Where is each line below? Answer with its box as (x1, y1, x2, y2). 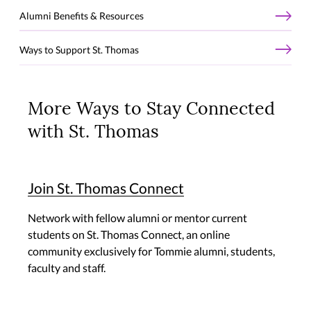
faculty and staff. (28, 261, 106, 275)
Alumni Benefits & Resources (19, 10, 144, 22)
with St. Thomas (28, 124, 159, 142)
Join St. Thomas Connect (28, 178, 184, 196)
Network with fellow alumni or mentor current (28, 211, 247, 225)
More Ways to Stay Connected (28, 101, 275, 119)
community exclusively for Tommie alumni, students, (28, 244, 275, 258)
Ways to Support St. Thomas (19, 43, 140, 56)
